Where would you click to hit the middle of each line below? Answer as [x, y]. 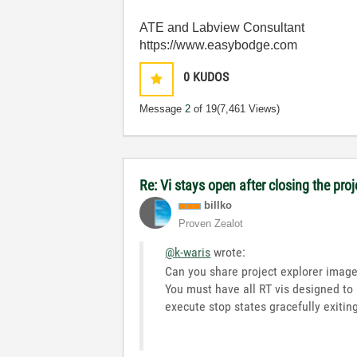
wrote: [228, 252]
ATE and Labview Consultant [222, 27]
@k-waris [188, 252]
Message [163, 109]
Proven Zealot [211, 224]
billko [218, 205]
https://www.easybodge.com [219, 45]
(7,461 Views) [249, 109]
